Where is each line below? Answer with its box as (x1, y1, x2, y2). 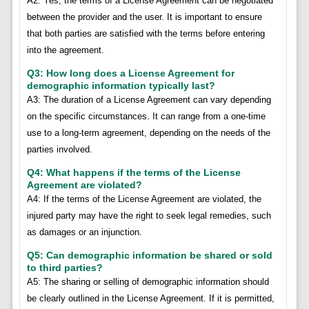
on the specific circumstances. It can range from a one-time (26, 110, 266, 121)
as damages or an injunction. (26, 226, 142, 237)
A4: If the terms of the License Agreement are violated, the (26, 193, 261, 204)
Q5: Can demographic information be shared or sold (26, 249, 272, 261)
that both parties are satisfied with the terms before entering (26, 28, 265, 39)
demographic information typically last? (26, 79, 215, 91)
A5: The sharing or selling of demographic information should (26, 276, 269, 287)
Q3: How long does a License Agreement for (26, 67, 235, 79)
